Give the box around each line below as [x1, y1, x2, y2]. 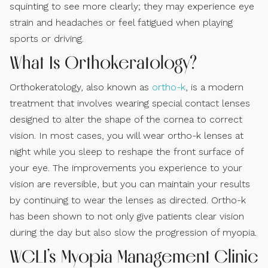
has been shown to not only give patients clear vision [10, 210, 244, 222]
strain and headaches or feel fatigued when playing [10, 16, 233, 28]
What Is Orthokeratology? [10, 51, 197, 74]
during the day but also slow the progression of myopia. [10, 226, 257, 238]
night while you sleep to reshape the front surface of [10, 145, 243, 157]
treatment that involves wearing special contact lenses [10, 97, 250, 109]
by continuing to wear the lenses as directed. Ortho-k [10, 194, 246, 206]
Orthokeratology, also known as [10, 81, 152, 93]
